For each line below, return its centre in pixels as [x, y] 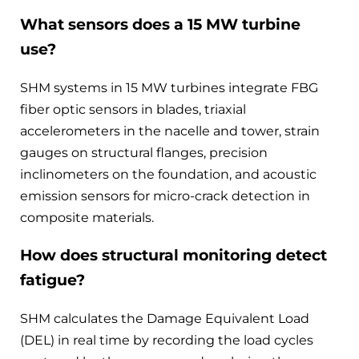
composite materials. [87, 217]
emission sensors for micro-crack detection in [165, 196]
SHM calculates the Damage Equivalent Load [165, 319]
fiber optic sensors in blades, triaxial [133, 109]
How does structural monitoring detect [173, 256]
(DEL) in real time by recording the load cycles [167, 341]
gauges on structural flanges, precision [144, 152]
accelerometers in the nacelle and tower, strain [170, 131]
